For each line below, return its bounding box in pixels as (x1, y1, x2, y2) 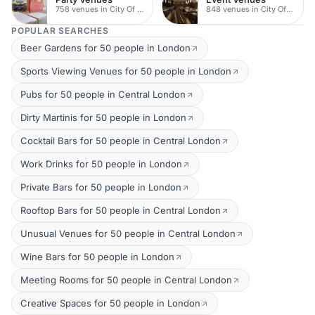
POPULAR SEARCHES (11, 25, 109, 36)
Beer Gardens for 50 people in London (20, 42, 191, 53)
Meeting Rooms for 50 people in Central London (20, 274, 232, 285)
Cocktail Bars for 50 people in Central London (20, 135, 221, 146)
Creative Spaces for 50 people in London (20, 297, 200, 309)
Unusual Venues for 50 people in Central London (20, 228, 236, 239)
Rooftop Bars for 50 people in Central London (20, 205, 221, 216)
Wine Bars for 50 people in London (20, 251, 174, 262)
